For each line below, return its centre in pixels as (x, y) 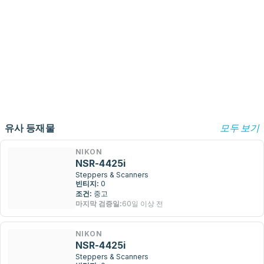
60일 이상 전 (143, 204)
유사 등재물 (30, 128)
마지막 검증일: (99, 204)
